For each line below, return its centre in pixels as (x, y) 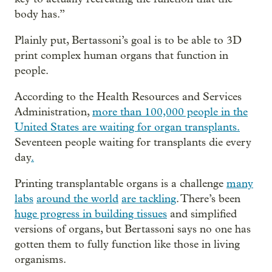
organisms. (40, 259)
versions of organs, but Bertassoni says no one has (133, 229)
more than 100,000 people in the (170, 112)
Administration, (53, 112)
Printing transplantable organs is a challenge (121, 183)
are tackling (149, 199)
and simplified (202, 214)
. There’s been (208, 199)
